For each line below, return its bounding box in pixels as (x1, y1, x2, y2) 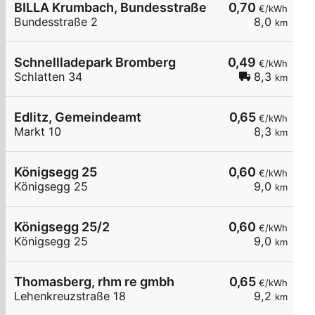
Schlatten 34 (14, 70, 82, 84)
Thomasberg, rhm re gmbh (14, 274, 174, 290)
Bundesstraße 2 (14, 15, 98, 30)
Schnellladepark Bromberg (14, 55, 176, 70)
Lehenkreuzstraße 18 (14, 289, 126, 304)
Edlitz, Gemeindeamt (14, 110, 141, 125)
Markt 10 (14, 124, 61, 139)
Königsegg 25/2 (14, 219, 110, 235)
